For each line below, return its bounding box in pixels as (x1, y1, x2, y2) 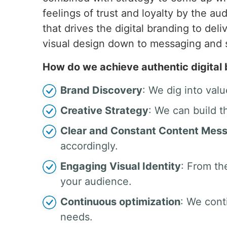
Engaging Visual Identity (60, 160, 181, 172)
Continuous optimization (60, 196, 180, 208)
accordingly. (60, 140, 118, 152)
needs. (60, 211, 93, 223)
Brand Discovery (60, 84, 142, 96)
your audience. (60, 175, 132, 187)
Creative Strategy (60, 104, 148, 117)
